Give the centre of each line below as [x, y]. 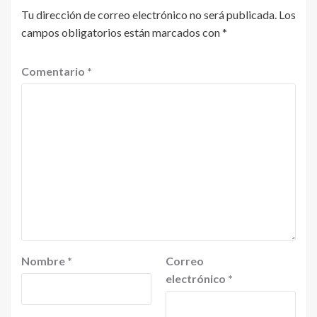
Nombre [44, 261]
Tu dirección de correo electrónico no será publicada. [149, 15]
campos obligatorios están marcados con [122, 32]
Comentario [54, 71]
